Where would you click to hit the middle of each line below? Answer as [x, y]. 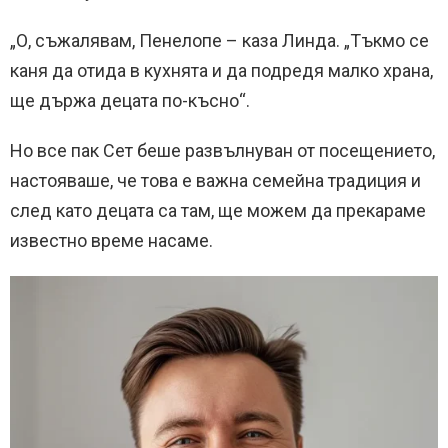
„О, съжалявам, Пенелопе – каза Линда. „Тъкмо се [219, 41]
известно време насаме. [111, 241]
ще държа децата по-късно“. [130, 101]
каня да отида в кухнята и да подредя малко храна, [221, 71]
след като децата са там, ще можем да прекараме [218, 211]
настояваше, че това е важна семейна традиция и [215, 181]
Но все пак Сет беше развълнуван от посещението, [222, 151]
